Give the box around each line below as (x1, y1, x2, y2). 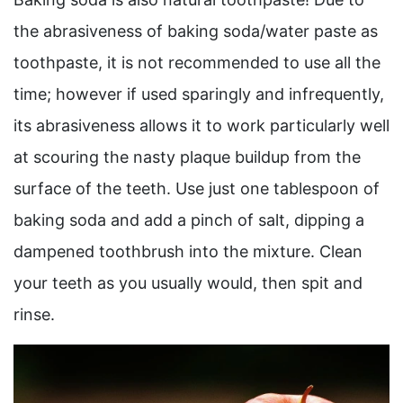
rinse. (13, 305, 55, 325)
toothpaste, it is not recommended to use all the (13, 53, 381, 73)
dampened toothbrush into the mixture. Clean (13, 242, 363, 262)
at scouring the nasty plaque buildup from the (13, 148, 361, 167)
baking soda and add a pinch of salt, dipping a (13, 210, 364, 230)
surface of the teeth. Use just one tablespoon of (13, 179, 380, 199)
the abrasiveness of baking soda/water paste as (13, 22, 378, 41)
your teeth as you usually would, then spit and (13, 273, 363, 293)
